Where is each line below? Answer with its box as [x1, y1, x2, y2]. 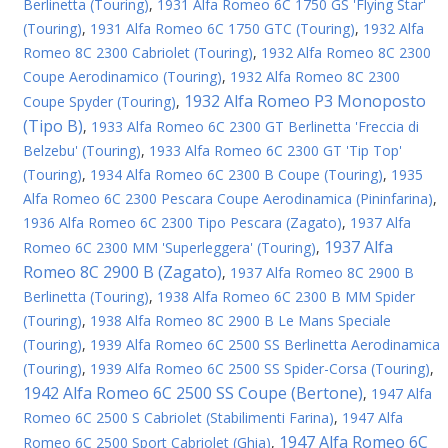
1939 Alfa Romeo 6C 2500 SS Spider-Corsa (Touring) [90, 359, 430, 378]
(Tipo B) [23, 115, 83, 137]
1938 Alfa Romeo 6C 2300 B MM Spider [157, 287, 415, 306]
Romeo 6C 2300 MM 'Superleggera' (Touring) [23, 238, 316, 257]
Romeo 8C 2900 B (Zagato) [23, 261, 222, 283]
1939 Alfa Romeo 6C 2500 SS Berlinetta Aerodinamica [90, 335, 440, 354]
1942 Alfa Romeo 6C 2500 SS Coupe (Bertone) [23, 382, 363, 404]
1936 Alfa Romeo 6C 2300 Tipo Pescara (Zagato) [23, 213, 342, 232]
